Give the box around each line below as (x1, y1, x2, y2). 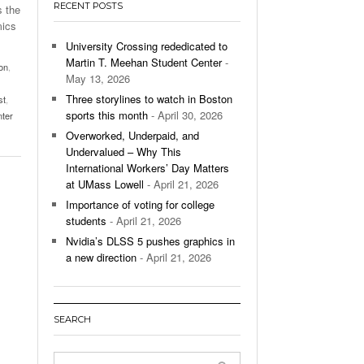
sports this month (66, 106, 148, 123)
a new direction (66, 249, 136, 265)
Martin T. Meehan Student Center (66, 54, 222, 70)
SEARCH (54, 313, 91, 325)
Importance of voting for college (66, 196, 214, 212)
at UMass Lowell (66, 175, 144, 192)
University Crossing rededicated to (66, 37, 227, 54)
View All (42, 60, 78, 72)
